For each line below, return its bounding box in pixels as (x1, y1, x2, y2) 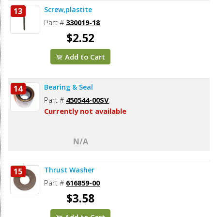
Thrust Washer (44, 165, 94, 174)
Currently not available (44, 106, 126, 116)
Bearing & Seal (44, 82, 93, 92)
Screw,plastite (44, 4, 92, 14)
